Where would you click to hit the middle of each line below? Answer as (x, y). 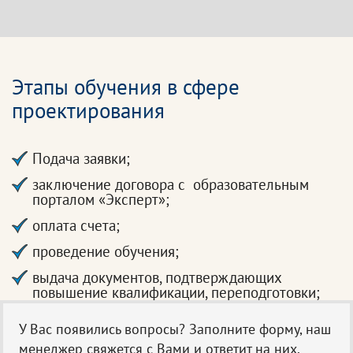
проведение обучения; (106, 251)
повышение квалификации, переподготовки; (176, 292)
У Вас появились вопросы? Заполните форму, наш (175, 329)
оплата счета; (76, 225)
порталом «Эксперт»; (101, 199)
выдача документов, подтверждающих (157, 277)
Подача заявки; (81, 158)
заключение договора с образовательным (171, 184)
